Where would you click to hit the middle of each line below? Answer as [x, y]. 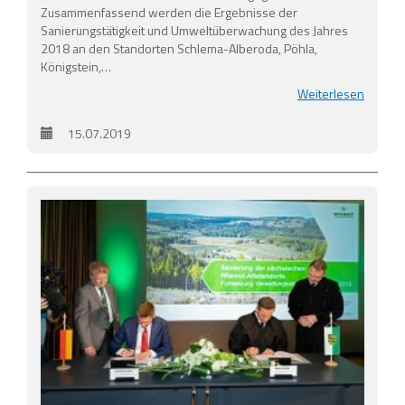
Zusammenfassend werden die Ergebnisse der [169, 12]
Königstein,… [76, 66]
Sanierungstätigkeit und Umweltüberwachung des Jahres [194, 30]
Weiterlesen [331, 93]
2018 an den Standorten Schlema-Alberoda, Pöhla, [179, 48]
